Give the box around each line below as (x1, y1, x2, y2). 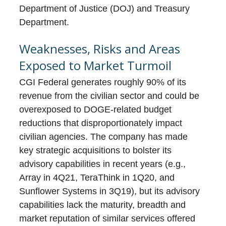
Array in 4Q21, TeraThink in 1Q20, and (19, 173, 175, 183)
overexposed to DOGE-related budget (19, 104, 172, 115)
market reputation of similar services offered (19, 213, 196, 224)
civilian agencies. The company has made (19, 132, 188, 142)
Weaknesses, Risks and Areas (19, 40, 181, 58)
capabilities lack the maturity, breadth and (19, 200, 186, 210)
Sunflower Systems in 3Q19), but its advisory (19, 186, 200, 197)
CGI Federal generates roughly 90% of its (19, 77, 187, 88)
